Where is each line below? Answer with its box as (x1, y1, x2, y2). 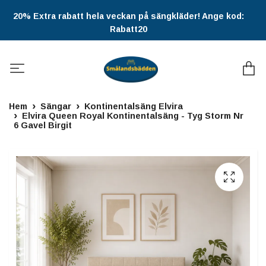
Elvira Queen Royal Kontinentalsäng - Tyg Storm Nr (22, 111, 243, 121)
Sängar (40, 102, 71, 112)
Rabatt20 (110, 24, 147, 34)
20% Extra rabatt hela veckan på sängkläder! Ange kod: (13, 11, 244, 21)
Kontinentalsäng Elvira (84, 102, 183, 112)
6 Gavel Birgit (14, 121, 72, 131)
